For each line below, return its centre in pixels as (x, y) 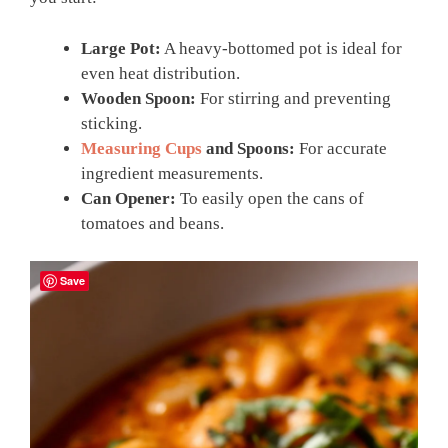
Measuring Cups (141, 148)
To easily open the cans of (270, 198)
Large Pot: (121, 48)
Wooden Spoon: (138, 98)
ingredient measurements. (172, 173)
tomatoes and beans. (152, 223)
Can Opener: (128, 198)
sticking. (111, 123)
